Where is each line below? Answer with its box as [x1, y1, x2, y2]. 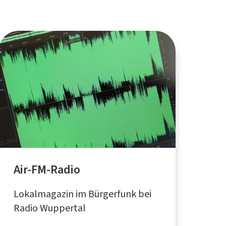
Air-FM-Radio [13, 161, 80, 178]
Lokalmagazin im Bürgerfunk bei [13, 187, 151, 201]
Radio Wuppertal [13, 201, 86, 215]
